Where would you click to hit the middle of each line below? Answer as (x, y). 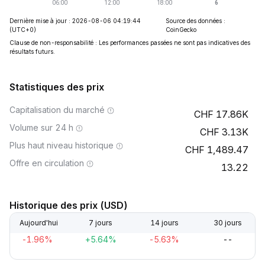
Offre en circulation (47, 163)
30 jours (227, 223)
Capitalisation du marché (57, 110)
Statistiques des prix (57, 87)
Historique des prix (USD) (69, 205)
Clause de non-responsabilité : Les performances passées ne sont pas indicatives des (130, 43)
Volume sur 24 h (41, 127)
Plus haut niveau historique (62, 145)
